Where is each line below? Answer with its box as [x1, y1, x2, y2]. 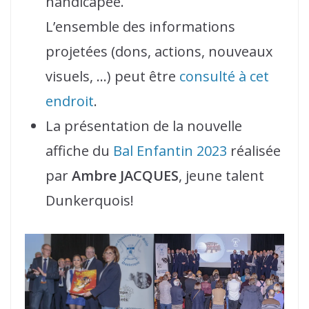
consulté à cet [179, 67, 269, 86]
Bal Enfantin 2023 [113, 141, 230, 160]
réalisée [230, 141, 281, 160]
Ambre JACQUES [72, 166, 179, 185]
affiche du [46, 141, 113, 160]
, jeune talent [179, 166, 264, 185]
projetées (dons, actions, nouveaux [46, 42, 272, 61]
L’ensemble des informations [46, 17, 235, 36]
